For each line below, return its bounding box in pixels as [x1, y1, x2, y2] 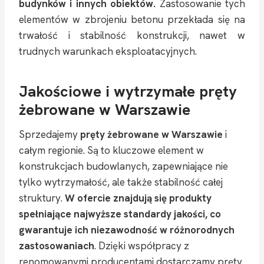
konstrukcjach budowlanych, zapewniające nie [19, 159, 228, 173]
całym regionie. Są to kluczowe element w [19, 143, 204, 157]
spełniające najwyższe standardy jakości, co [19, 207, 221, 220]
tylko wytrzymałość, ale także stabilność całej [19, 175, 223, 189]
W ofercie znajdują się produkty [65, 191, 212, 204]
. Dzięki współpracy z [94, 239, 189, 252]
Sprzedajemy [19, 127, 80, 141]
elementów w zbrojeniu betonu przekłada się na [19, 12, 245, 26]
